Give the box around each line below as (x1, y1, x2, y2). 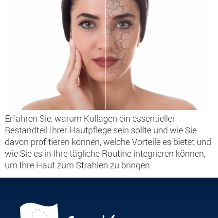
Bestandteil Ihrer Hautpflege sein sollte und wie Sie (5, 124, 197, 136)
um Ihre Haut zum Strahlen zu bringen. (5, 159, 152, 171)
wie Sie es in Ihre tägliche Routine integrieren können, (5, 147, 205, 159)
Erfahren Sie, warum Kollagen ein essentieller (5, 112, 175, 124)
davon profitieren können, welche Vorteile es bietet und (5, 135, 211, 147)
